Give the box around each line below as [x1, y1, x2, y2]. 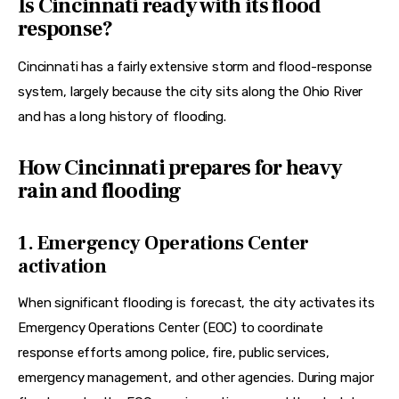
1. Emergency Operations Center [18, 230, 309, 256]
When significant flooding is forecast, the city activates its [18, 295, 379, 312]
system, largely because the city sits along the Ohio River [18, 84, 367, 101]
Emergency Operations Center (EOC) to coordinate [18, 320, 327, 337]
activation [18, 253, 107, 279]
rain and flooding [18, 177, 182, 206]
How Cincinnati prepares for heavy [18, 154, 343, 183]
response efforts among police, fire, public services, [18, 345, 333, 362]
